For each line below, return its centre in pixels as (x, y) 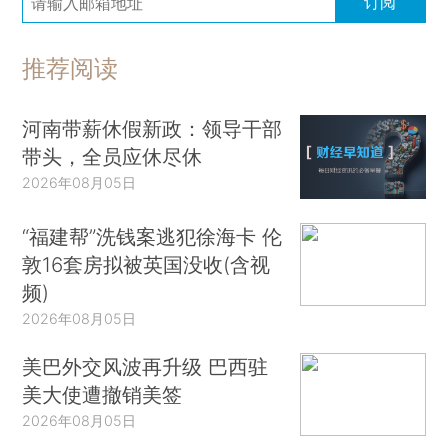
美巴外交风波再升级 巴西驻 (145, 366)
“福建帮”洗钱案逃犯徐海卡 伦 (152, 236)
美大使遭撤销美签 (102, 394)
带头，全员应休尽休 (112, 157)
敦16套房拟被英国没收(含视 (146, 264)
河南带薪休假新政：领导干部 (152, 129)
